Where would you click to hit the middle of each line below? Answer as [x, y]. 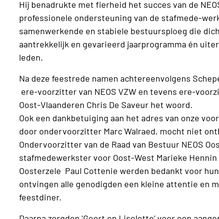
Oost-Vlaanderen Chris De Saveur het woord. [107, 104]
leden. [31, 57]
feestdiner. [42, 197]
